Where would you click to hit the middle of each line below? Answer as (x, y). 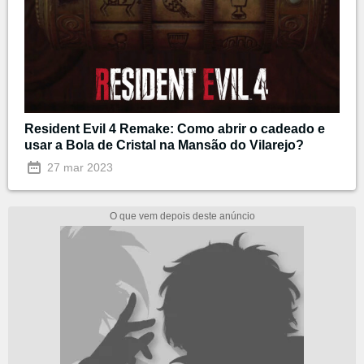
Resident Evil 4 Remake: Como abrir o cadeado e (175, 128)
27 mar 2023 (78, 167)
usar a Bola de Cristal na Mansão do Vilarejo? (164, 145)
